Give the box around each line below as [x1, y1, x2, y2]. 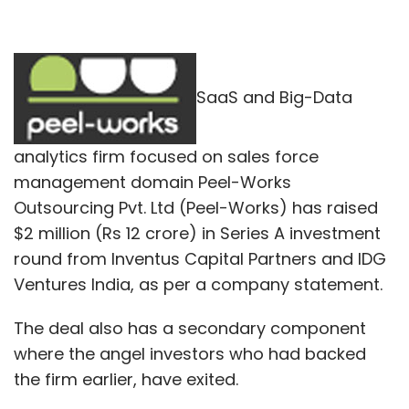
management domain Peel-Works [14, 170, 291, 194]
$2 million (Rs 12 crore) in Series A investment [14, 221, 381, 245]
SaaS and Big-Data [196, 85, 352, 109]
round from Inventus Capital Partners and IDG [14, 246, 386, 270]
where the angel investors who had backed [14, 341, 366, 365]
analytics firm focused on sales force [14, 144, 319, 168]
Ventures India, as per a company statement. [14, 272, 383, 296]
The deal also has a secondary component [14, 316, 366, 340]
